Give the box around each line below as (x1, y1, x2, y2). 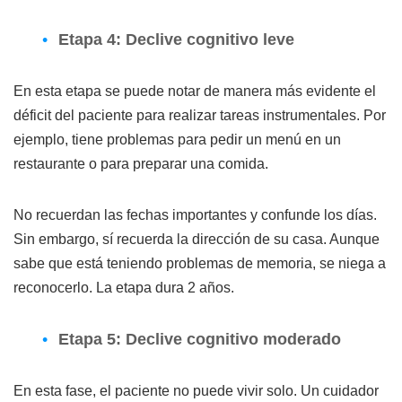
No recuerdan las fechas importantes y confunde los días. (13, 206, 377, 223)
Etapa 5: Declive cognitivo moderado (58, 329, 341, 348)
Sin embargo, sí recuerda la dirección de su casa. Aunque (13, 231, 380, 247)
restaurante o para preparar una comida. (13, 155, 268, 171)
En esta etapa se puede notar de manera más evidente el (13, 83, 376, 99)
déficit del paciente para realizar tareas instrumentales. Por (13, 107, 386, 123)
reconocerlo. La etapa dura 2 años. (13, 279, 234, 295)
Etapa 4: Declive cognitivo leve (58, 30, 294, 48)
